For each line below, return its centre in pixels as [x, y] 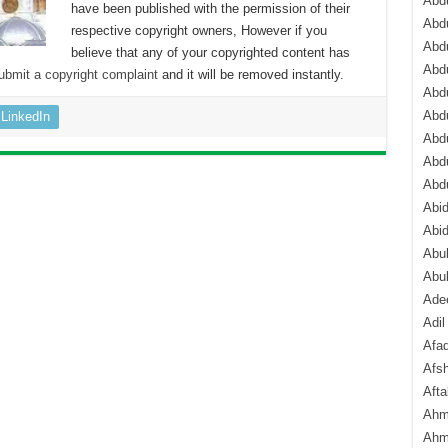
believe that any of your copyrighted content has [210, 52]
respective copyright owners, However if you [198, 30]
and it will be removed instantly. [250, 74]
